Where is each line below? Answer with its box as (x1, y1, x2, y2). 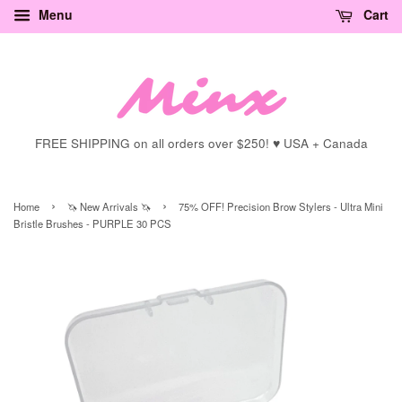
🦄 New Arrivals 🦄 (67, 199, 151, 214)
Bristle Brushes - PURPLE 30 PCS (13, 216, 171, 231)
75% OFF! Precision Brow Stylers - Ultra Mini (179, 199, 383, 214)
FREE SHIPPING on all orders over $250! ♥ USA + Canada (34, 135, 368, 152)
